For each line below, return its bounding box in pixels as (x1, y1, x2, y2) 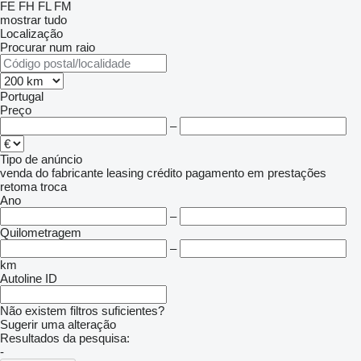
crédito (147, 166, 182, 180)
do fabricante (35, 166, 103, 180)
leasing (106, 166, 143, 180)
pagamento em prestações (185, 166, 326, 180)
